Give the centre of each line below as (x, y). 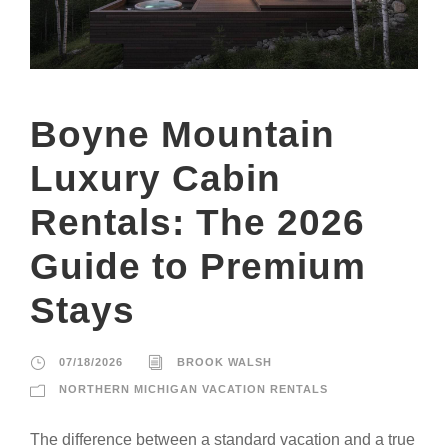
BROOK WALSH (224, 361)
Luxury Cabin (155, 178)
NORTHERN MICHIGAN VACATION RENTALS (193, 388)
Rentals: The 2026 (197, 222)
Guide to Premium (198, 266)
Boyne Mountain (182, 134)
